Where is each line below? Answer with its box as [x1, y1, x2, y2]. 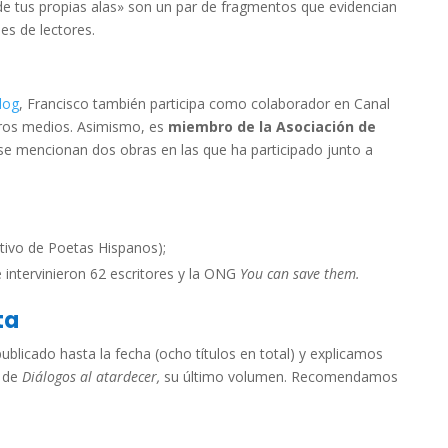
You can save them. [240, 264, 360, 283]
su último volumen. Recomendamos [164, 367, 398, 386]
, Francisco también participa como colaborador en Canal [19, 94, 390, 113]
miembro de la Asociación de [168, 117, 376, 136]
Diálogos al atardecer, [22, 367, 164, 386]
